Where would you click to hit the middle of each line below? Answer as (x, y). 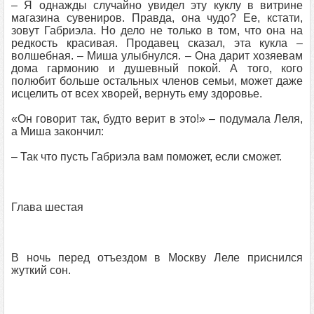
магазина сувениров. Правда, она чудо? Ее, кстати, (157, 18)
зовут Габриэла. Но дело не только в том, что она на (157, 30)
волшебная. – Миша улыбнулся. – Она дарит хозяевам (157, 56)
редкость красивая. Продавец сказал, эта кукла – (157, 43)
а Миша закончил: (57, 131)
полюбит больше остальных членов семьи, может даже (157, 81)
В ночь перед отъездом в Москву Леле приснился (157, 258)
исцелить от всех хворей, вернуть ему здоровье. (137, 94)
